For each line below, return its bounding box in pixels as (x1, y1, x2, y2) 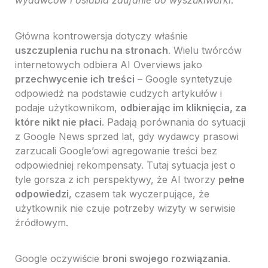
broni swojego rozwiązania (102, 252, 228, 265)
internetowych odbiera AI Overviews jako (14, 59, 202, 71)
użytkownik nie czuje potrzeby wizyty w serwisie (14, 202, 236, 215)
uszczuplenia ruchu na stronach (14, 44, 168, 57)
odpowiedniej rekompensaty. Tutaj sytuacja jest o (14, 159, 236, 172)
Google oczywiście (14, 252, 102, 265)
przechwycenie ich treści (14, 73, 135, 86)
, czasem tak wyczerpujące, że (68, 188, 209, 200)
